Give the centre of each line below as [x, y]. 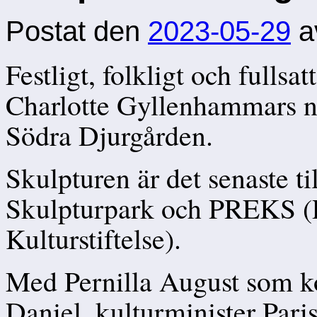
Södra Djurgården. [109, 135]
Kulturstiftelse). [93, 238]
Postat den [73, 31]
